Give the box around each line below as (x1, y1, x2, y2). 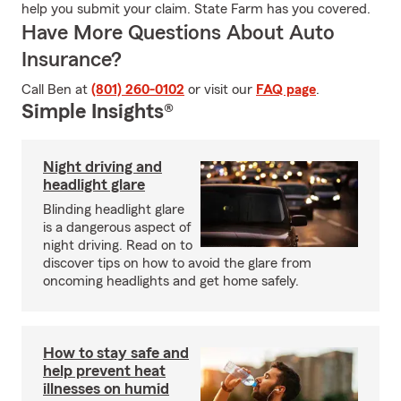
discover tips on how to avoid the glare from (43, 256, 311, 270)
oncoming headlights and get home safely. (43, 274, 299, 288)
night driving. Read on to (43, 238, 192, 252)
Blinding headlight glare (43, 202, 184, 217)
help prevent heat (43, 363, 166, 379)
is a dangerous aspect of (43, 220, 192, 235)
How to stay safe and (43, 345, 189, 361)
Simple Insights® (21, 101, 174, 123)
